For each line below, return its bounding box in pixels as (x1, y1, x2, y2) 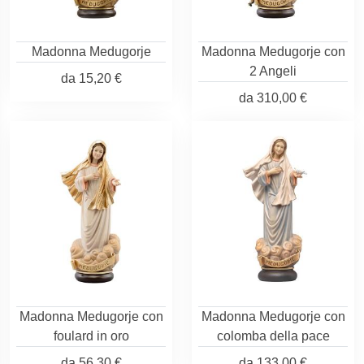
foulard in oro (53, 329, 129, 343)
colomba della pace (216, 329, 330, 343)
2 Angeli (249, 64, 297, 78)
